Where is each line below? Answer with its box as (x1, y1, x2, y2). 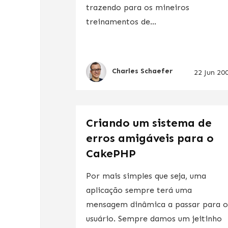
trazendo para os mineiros (86, 2, 190, 12)
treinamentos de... (86, 16, 157, 26)
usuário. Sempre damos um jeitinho (86, 213, 222, 223)
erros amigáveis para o (86, 131, 214, 145)
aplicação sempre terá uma (86, 185, 192, 195)
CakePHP (86, 146, 136, 160)
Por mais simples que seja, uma (86, 170, 207, 181)
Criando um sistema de (86, 116, 212, 130)
